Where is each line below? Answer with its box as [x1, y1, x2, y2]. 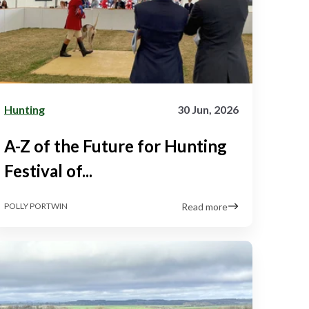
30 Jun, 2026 [177, 102, 239, 116]
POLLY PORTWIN [4, 201, 68, 212]
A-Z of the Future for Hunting [4, 135, 227, 156]
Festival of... [4, 160, 92, 181]
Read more [181, 200, 228, 212]
